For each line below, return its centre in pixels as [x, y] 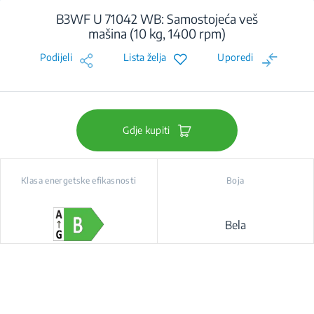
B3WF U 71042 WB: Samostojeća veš [157, 19]
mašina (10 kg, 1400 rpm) [157, 33]
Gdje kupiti [146, 130]
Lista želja [145, 57]
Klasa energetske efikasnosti [79, 180]
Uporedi [235, 57]
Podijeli [56, 57]
